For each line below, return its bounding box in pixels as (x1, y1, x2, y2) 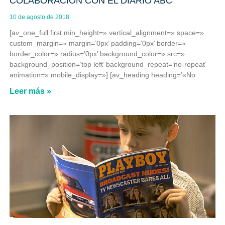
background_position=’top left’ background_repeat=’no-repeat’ (9, 60, 206, 68)
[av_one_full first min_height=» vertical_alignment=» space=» (9, 28, 204, 37)
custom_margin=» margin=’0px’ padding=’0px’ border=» (9, 39, 186, 47)
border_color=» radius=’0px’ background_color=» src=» (9, 49, 185, 58)
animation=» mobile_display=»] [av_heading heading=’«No (9, 70, 195, 79)
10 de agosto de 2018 (9, 13, 69, 21)
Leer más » (9, 86, 51, 95)
